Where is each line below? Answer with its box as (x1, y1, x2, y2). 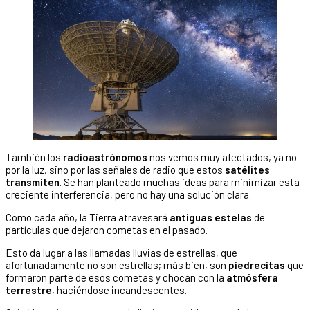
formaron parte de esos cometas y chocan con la (6, 271, 226, 284)
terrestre (6, 283, 52, 296)
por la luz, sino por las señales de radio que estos (6, 163, 225, 176)
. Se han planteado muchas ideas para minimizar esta (60, 175, 300, 188)
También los (6, 150, 63, 163)
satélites (225, 163, 270, 176)
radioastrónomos (63, 150, 149, 163)
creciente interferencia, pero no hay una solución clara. (6, 188, 251, 201)
